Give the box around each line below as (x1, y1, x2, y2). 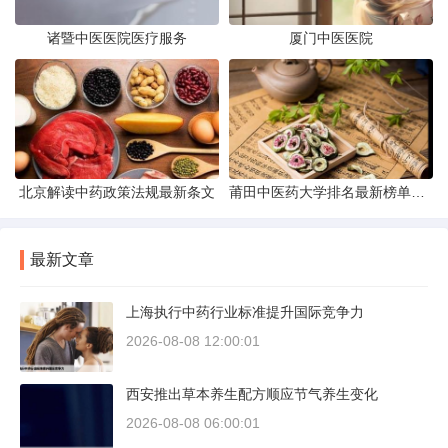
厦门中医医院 (289, 30, 373, 47)
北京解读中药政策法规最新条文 (19, 184, 215, 201)
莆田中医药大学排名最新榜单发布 (411, 184, 425, 201)
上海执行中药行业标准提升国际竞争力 (126, 304, 364, 321)
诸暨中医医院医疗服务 (47, 30, 187, 47)
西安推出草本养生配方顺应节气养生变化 (126, 386, 378, 403)
